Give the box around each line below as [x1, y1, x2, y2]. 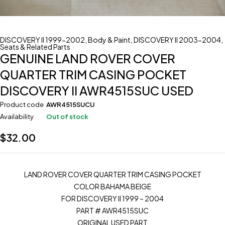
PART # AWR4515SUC [76, 206, 149, 215]
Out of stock [46, 113, 88, 121]
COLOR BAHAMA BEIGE [74, 182, 151, 191]
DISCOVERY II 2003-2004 [134, 35, 221, 44]
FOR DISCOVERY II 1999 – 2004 [61, 194, 164, 203]
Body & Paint [88, 35, 131, 44]
